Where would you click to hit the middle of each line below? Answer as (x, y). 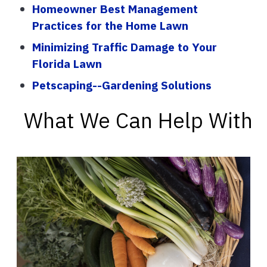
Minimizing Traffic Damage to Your (125, 47)
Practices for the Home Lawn (110, 26)
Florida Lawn (67, 64)
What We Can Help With (138, 120)
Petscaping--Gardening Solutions (122, 85)
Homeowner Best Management (115, 9)
